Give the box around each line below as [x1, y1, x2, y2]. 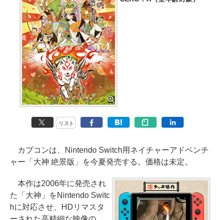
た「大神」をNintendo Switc [10, 191, 110, 199]
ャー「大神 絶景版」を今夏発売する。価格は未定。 [10, 157, 192, 166]
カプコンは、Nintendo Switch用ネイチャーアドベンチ [10, 145, 209, 154]
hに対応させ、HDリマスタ [10, 202, 105, 211]
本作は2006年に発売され [10, 179, 106, 188]
